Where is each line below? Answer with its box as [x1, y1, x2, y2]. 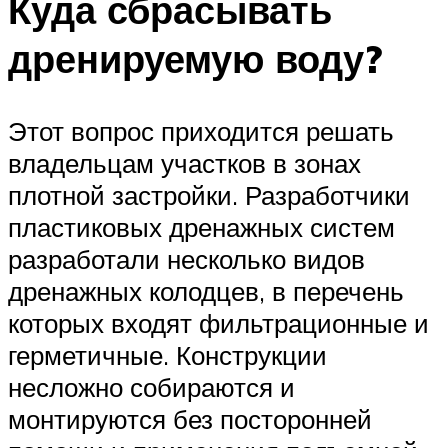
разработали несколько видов [8, 242, 365, 275]
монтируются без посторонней [8, 402, 372, 435]
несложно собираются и [8, 370, 295, 403]
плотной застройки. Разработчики [8, 178, 410, 211]
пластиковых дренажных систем [8, 210, 395, 243]
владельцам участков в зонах [8, 146, 361, 179]
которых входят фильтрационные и [8, 306, 429, 339]
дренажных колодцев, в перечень [8, 274, 404, 307]
